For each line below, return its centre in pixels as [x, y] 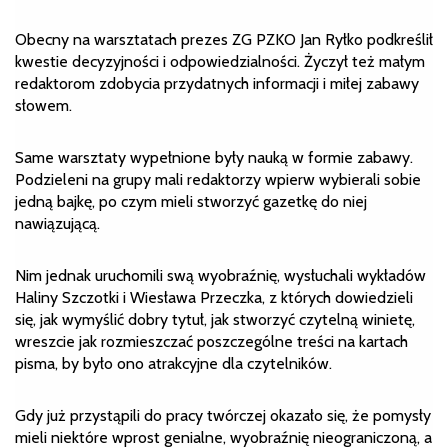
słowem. [43, 106]
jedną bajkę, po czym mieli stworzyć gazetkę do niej [191, 202]
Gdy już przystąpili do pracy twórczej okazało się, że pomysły [223, 416]
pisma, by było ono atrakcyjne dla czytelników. [173, 364]
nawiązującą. [57, 224]
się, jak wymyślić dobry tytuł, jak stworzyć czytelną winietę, [215, 320]
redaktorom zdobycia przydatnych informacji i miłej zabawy [217, 84]
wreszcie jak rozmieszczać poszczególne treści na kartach [211, 342]
